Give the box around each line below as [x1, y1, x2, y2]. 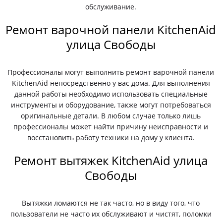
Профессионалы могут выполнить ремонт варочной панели [7, 67, 215, 77]
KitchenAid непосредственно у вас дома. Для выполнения [11, 78, 210, 88]
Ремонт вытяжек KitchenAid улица [14, 152, 208, 168]
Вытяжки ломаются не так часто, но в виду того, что [22, 198, 200, 208]
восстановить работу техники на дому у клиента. [27, 133, 195, 142]
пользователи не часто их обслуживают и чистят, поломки [10, 209, 212, 219]
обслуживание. [85, 2, 137, 11]
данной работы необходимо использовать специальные [14, 89, 208, 99]
